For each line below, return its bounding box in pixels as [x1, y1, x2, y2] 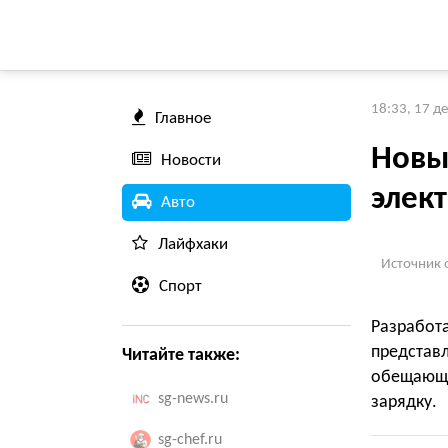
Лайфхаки [158, 236, 228, 253]
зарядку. [370, 393, 437, 412]
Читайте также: [122, 346, 240, 365]
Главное [155, 110, 211, 127]
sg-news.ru [158, 391, 228, 407]
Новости [161, 152, 221, 169]
